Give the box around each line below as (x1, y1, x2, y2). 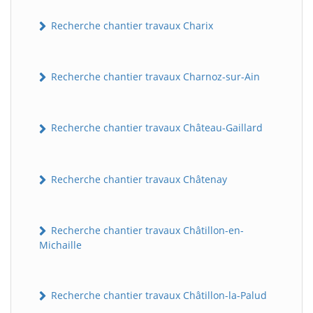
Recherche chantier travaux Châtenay (48, 172, 227, 186)
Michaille (39, 238, 82, 252)
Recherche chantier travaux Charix (48, 18, 213, 32)
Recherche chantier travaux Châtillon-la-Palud (48, 289, 267, 303)
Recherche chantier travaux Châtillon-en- (48, 223, 244, 237)
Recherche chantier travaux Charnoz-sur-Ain (48, 70, 260, 84)
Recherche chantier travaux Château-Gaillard (48, 121, 263, 135)
